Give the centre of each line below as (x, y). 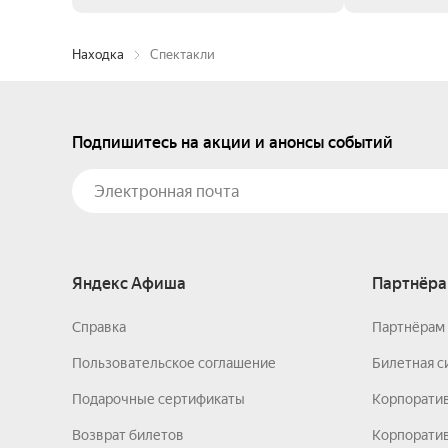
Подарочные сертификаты (158, 399)
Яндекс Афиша (129, 283)
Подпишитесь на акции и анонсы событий (232, 142)
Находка (98, 54)
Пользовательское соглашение (174, 363)
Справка (99, 327)
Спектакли (182, 54)
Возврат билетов (128, 435)
